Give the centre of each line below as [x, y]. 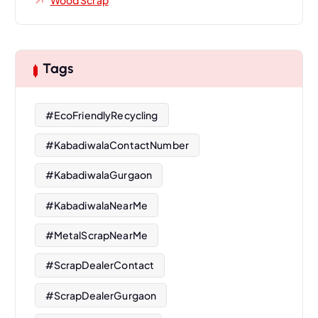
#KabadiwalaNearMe [96, 205]
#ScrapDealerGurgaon [101, 295]
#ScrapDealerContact [100, 265]
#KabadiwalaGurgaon [99, 175]
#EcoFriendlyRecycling [102, 115]
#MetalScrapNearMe [96, 235]
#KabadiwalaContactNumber [117, 144]
